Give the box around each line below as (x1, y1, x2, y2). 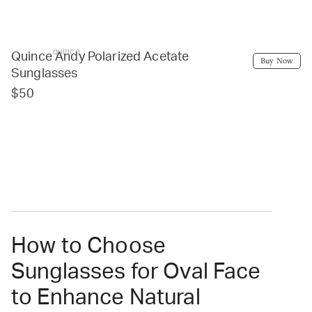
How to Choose (11, 235, 166, 257)
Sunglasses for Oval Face (11, 260, 261, 283)
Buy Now (260, 55, 293, 66)
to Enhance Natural (11, 286, 201, 309)
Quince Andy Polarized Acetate (11, 51, 189, 64)
